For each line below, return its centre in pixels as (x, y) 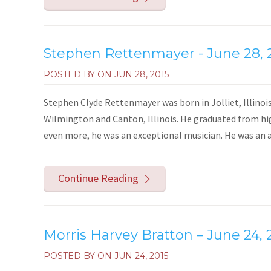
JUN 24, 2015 (141, 256)
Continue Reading (99, 178)
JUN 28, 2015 (142, 74)
